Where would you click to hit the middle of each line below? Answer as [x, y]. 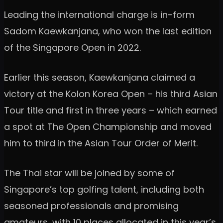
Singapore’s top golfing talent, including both [104, 189]
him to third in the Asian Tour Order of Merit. [101, 143]
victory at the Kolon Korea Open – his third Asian [111, 94]
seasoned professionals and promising [91, 206]
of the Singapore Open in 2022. [72, 47]
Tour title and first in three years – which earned [111, 110]
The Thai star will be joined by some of [89, 173]
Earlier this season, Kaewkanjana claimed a [100, 77]
